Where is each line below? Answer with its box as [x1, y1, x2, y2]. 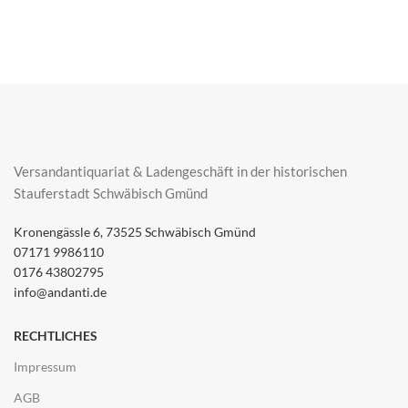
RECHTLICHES [14, 327, 97, 343]
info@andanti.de [14, 283, 107, 300]
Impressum [14, 358, 76, 374]
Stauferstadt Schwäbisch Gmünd [14, 184, 208, 201]
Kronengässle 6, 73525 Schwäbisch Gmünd [14, 223, 256, 240]
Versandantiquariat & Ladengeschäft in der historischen [14, 162, 347, 179]
